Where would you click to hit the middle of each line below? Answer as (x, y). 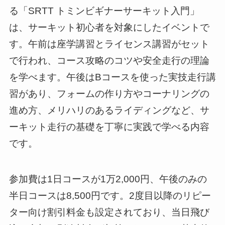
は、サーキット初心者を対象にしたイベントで (109, 28)
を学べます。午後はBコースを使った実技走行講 (112, 77)
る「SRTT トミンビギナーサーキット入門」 (104, 11)
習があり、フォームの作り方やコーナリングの (109, 94)
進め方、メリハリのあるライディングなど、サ (109, 110)
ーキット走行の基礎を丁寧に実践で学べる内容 (109, 127)
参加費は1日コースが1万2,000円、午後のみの (108, 179)
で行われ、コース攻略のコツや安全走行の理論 (109, 61)
